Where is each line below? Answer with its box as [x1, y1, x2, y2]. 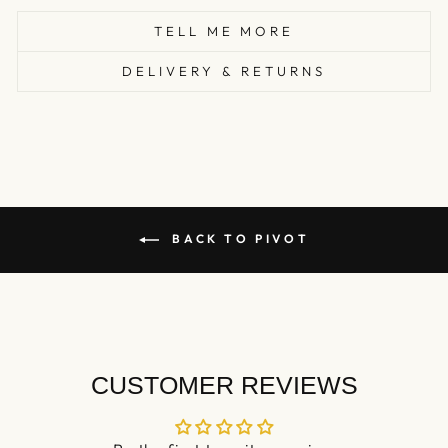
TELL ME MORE [153, 23, 295, 40]
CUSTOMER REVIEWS [90, 372, 358, 400]
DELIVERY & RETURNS [121, 63, 327, 80]
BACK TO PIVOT [166, 231, 310, 247]
